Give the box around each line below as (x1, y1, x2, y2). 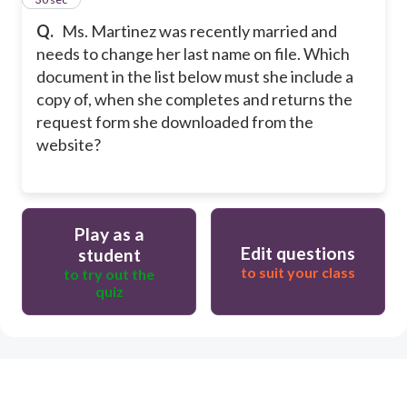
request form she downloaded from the (36, 111, 313, 132)
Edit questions (241, 242, 355, 263)
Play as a (74, 223, 144, 244)
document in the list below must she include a (36, 65, 353, 86)
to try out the (64, 264, 154, 283)
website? (36, 134, 101, 154)
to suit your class (241, 263, 355, 281)
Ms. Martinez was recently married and (62, 20, 337, 41)
